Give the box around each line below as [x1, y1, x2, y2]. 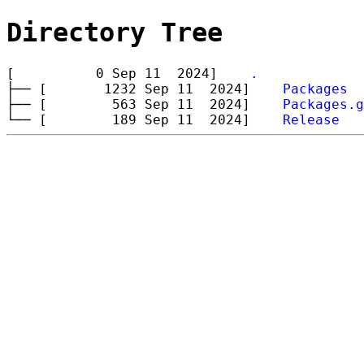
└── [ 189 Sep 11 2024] [6, 111, 283, 128]
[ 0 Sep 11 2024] [6, 65, 250, 81]
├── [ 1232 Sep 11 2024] [6, 80, 283, 97]
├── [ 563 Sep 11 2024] [6, 96, 283, 112]
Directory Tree [6, 17, 223, 49]
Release [283, 111, 340, 128]
